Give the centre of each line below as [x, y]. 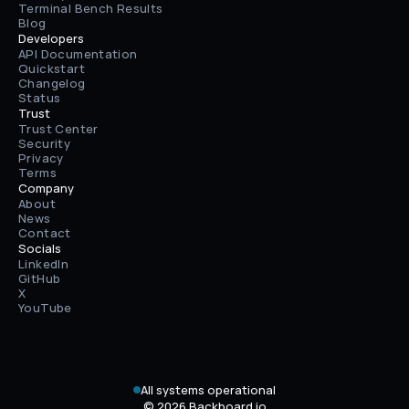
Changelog [52, 83]
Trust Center [58, 129]
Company [46, 188]
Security [45, 143]
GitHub [40, 278]
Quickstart [52, 68]
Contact [45, 233]
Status [40, 98]
